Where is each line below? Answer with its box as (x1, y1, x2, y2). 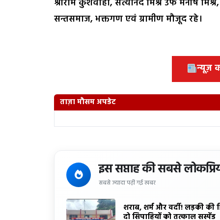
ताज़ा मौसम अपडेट (60, 96, 116, 108)
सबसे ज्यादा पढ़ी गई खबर (99, 177, 156, 188)
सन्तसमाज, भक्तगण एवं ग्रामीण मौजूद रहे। (54, 12, 202, 27)
